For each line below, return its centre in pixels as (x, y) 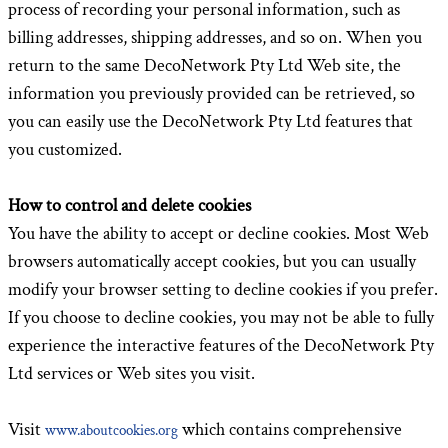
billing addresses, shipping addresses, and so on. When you (215, 37)
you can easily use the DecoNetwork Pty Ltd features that (210, 121)
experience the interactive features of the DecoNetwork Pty (221, 345)
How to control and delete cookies (129, 205)
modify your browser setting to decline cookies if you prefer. (223, 289)
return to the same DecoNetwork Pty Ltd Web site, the (204, 65)
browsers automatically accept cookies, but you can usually (212, 261)
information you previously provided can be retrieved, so (211, 93)
